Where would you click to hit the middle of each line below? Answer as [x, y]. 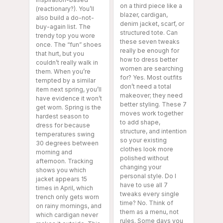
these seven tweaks [150, 42]
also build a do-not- [65, 18]
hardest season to [62, 116]
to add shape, [140, 122]
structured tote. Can [149, 33]
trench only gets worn [67, 197]
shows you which [61, 170]
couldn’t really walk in [67, 63]
